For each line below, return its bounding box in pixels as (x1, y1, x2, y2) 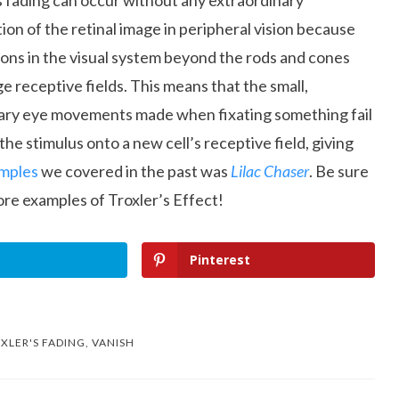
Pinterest (190, 251, 251, 268)
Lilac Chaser (231, 161, 309, 181)
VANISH (92, 336, 134, 349)
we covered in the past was (38, 161, 231, 181)
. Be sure (309, 161, 369, 181)
